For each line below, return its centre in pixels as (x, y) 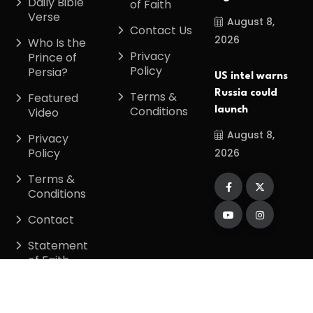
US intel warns (252, 77)
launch (232, 110)
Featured (53, 99)
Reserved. (172, 295)
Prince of (52, 58)
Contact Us (161, 31)
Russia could (246, 94)
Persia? (48, 73)
